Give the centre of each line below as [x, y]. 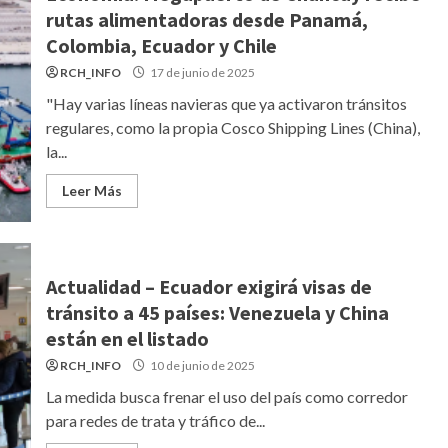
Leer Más [91, 190]
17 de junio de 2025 [201, 72]
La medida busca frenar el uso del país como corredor [226, 396]
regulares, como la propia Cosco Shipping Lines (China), [232, 127]
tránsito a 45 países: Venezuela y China [217, 312]
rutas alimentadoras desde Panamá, [206, 19]
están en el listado [127, 338]
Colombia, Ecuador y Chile [161, 45]
